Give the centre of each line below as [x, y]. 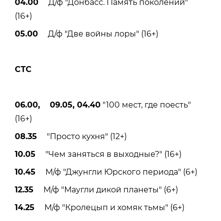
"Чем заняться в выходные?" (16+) [109, 154]
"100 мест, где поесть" [146, 105]
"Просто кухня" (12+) [82, 136]
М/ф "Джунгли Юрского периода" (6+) [116, 172]
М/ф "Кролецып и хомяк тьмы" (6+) [110, 207]
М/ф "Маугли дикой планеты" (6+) [106, 189]
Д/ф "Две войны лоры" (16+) [98, 34]
